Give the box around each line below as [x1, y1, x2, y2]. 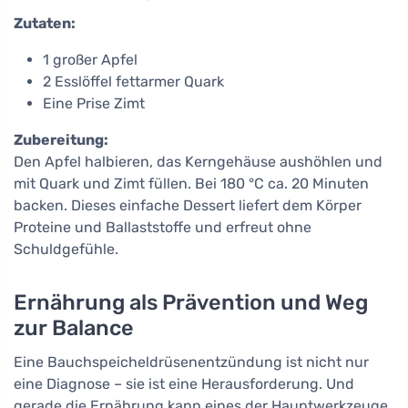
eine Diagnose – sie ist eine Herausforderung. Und [14, 374, 354, 393]
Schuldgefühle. [14, 240, 118, 258]
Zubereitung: [14, 130, 108, 148]
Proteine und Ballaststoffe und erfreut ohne [14, 218, 311, 236]
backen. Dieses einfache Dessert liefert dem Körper [14, 196, 362, 214]
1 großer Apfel [43, 50, 138, 68]
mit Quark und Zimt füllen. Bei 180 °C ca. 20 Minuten [14, 174, 369, 192]
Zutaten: [14, 14, 76, 32]
